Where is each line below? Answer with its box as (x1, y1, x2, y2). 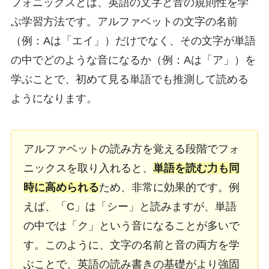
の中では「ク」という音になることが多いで (23, 219, 240, 232)
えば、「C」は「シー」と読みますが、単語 (23, 200, 237, 213)
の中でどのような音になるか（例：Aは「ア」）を (10, 53, 256, 66)
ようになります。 (10, 92, 97, 104)
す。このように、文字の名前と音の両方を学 (23, 238, 240, 251)
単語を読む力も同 (153, 162, 240, 174)
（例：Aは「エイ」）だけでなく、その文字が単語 (10, 34, 256, 47)
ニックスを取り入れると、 (23, 162, 153, 174)
